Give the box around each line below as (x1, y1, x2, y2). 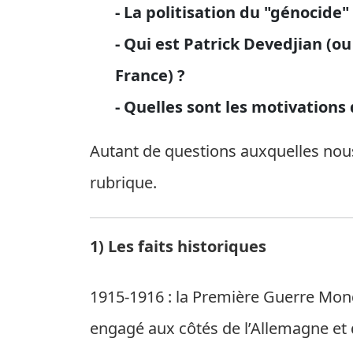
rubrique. (90, 172, 157, 193)
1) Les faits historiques (90, 236, 266, 257)
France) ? (115, 65, 185, 86)
